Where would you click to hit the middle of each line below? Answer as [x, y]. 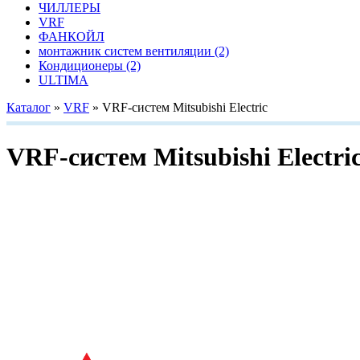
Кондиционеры [82, 65]
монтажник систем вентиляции [127, 51]
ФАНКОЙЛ [72, 36]
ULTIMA [63, 80]
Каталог [29, 107]
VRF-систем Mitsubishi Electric [185, 107]
